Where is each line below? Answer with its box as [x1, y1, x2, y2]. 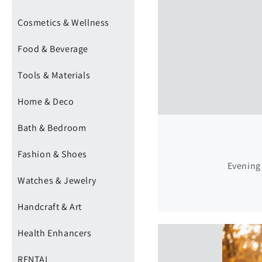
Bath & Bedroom [18, 122, 87, 134]
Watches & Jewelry [18, 174, 96, 187]
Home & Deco [18, 95, 74, 108]
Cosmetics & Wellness [18, 16, 109, 29]
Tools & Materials [18, 69, 91, 81]
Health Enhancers [18, 227, 92, 239]
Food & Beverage [18, 43, 88, 55]
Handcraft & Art [18, 201, 82, 213]
